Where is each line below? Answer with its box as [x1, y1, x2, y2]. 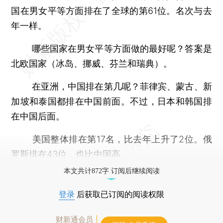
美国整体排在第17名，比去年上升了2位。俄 [11, 133, 212, 144]
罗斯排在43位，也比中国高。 [11, 148, 130, 159]
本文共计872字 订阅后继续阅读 [63, 167, 160, 175]
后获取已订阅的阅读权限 [75, 190, 164, 199]
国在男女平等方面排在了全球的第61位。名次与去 [11, 5, 212, 16]
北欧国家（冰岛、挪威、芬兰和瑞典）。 [11, 58, 173, 69]
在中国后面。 [11, 111, 65, 121]
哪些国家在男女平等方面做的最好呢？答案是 [11, 43, 212, 54]
